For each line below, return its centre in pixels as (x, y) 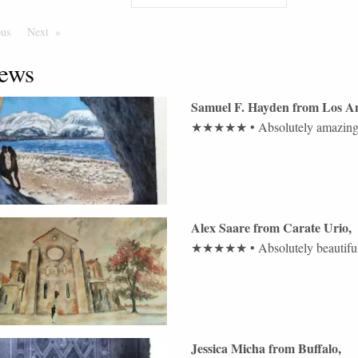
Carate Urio (315, 228)
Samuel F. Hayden (240, 107)
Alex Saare (220, 228)
